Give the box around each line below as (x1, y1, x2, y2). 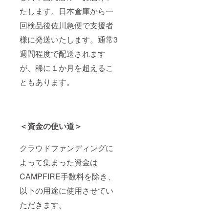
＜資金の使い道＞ (20, 120, 82, 132)
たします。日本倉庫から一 (20, 5, 113, 17)
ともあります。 (20, 76, 74, 88)
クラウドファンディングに (20, 142, 113, 154)
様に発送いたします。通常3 (20, 34, 118, 45)
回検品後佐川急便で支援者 (20, 20, 113, 31)
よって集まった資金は (20, 156, 98, 168)
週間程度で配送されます (20, 48, 106, 60)
